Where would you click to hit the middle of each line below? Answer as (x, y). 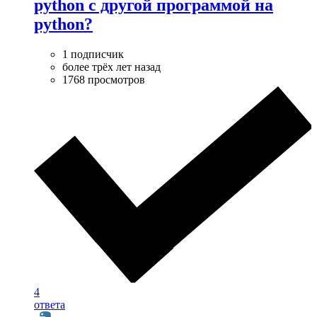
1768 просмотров (104, 79)
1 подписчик (93, 54)
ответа (50, 305)
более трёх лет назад (111, 67)
